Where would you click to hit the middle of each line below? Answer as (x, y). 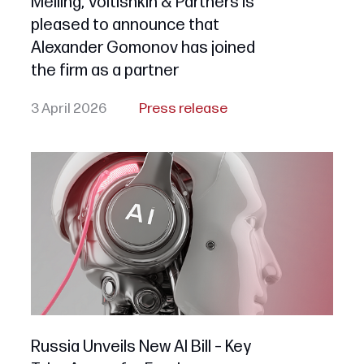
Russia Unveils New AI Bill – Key (141, 347)
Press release (183, 108)
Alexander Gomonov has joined (143, 48)
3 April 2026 (68, 108)
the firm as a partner (104, 70)
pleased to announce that (125, 25)
